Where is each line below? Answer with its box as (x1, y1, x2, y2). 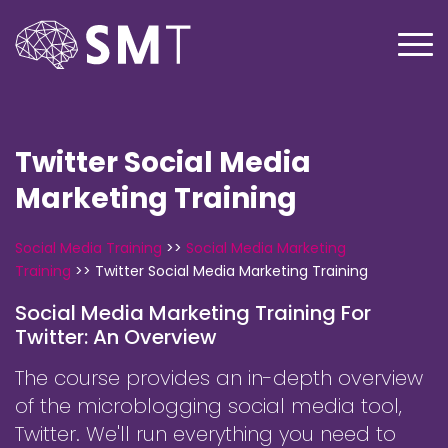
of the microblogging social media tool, (15, 391, 402, 420)
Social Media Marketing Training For (15, 298, 371, 327)
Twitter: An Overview (15, 322, 217, 351)
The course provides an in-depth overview (15, 363, 423, 392)
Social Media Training (15, 237, 162, 258)
